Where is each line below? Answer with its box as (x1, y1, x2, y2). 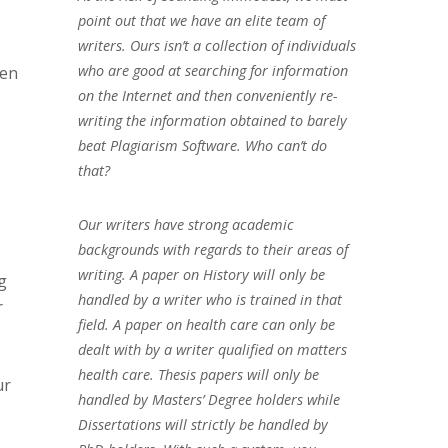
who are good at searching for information (77, 60, 348, 80)
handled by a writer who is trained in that (77, 289, 342, 309)
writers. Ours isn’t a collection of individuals (77, 35, 356, 55)
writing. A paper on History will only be (77, 264, 325, 284)
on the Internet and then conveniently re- (77, 85, 338, 105)
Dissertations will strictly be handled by (77, 414, 328, 434)
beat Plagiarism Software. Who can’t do (77, 135, 327, 155)
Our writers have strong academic (77, 214, 294, 234)
